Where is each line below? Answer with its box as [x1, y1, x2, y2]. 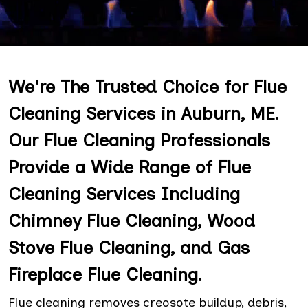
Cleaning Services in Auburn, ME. [8, 102, 279, 124]
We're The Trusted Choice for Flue [8, 76, 287, 98]
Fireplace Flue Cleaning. [8, 263, 202, 285]
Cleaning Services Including [8, 183, 240, 205]
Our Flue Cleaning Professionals [8, 129, 270, 151]
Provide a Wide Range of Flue [8, 156, 251, 178]
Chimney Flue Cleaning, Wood [8, 210, 255, 232]
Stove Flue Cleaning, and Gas [8, 236, 250, 258]
